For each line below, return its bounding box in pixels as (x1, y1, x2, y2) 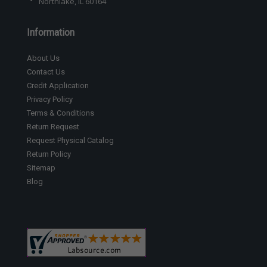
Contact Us (27, 67, 65, 76)
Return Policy (27, 149, 71, 159)
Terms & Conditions (27, 108, 94, 117)
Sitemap (27, 163, 55, 172)
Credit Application (27, 80, 89, 90)
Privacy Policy (27, 94, 73, 104)
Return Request (27, 122, 79, 131)
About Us (27, 53, 60, 63)
